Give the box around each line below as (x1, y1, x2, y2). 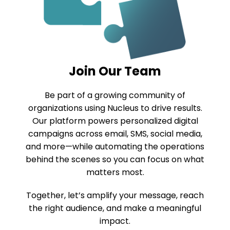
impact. (100, 215, 130, 227)
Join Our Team (69, 63, 161, 80)
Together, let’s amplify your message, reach (26, 189, 204, 202)
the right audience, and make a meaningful (29, 202, 201, 215)
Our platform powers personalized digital (32, 115, 198, 127)
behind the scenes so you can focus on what (26, 154, 204, 166)
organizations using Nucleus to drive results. (28, 102, 202, 114)
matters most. (86, 166, 144, 179)
